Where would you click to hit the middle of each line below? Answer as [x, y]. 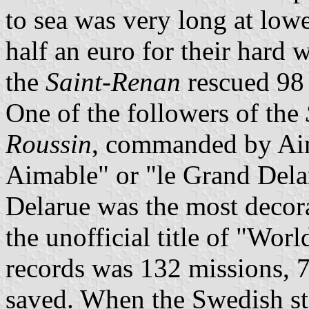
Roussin [49, 143]
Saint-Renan [113, 81]
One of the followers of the [156, 112]
